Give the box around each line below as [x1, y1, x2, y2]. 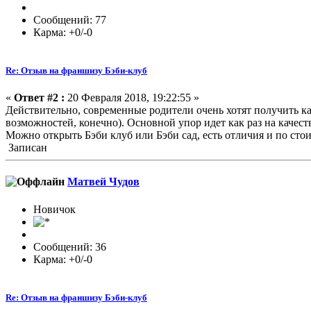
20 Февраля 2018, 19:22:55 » [65, 92, 199, 104]
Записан [6, 142, 47, 154]
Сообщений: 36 [33, 240, 106, 253]
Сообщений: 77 [33, 13, 106, 26]
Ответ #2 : [14, 92, 65, 104]
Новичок [33, 203, 76, 215]
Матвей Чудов [67, 176, 140, 188]
